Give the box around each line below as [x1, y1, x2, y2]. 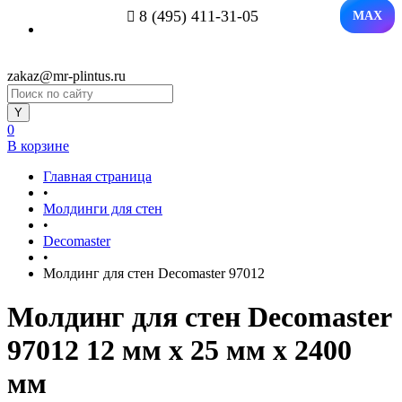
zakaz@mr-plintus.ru [7, 68, 126, 83]
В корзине [7, 138, 69, 153]
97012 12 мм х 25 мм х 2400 [7, 334, 352, 367]
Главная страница [43, 169, 152, 184]
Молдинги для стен [43, 201, 162, 216]
